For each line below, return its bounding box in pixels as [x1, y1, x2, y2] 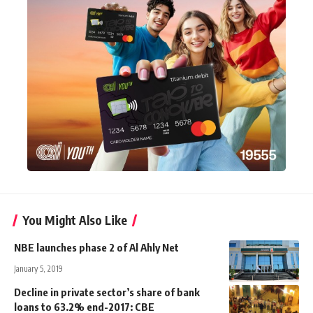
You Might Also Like [22, 212, 127, 228]
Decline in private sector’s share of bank [14, 286, 200, 299]
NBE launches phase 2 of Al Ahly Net [14, 241, 179, 254]
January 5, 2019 [14, 263, 63, 275]
